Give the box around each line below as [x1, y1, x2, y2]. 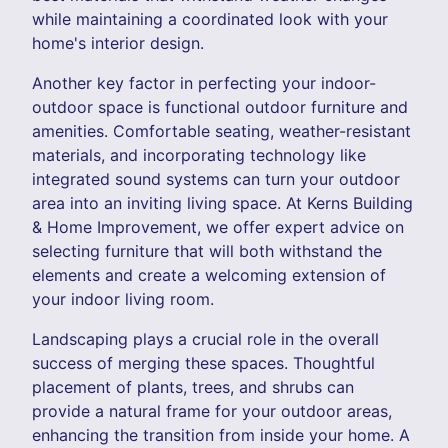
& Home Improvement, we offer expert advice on [32, 216, 404, 237]
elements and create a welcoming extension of [32, 264, 386, 285]
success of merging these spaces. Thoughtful [32, 352, 375, 373]
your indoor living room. [32, 288, 214, 309]
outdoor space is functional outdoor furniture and [32, 96, 408, 117]
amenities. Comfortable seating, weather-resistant [32, 120, 411, 141]
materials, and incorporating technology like [32, 144, 366, 165]
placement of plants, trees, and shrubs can [32, 376, 354, 397]
